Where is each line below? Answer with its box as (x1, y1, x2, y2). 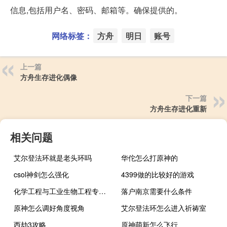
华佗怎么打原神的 (121, 153, 178, 163)
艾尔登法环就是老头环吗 (14, 153, 92, 163)
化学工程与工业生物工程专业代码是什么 (99, 186, 106, 197)
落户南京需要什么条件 (121, 186, 193, 197)
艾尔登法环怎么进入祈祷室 (121, 203, 207, 213)
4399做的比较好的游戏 (121, 169, 195, 180)
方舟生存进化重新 (150, 103, 207, 114)
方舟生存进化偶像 (20, 72, 77, 83)
